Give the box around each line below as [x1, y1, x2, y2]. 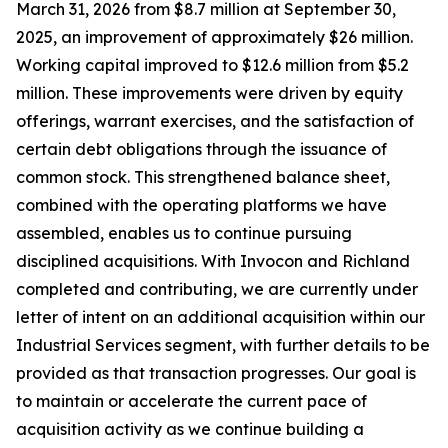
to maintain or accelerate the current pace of [16, 391, 367, 411]
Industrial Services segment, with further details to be [16, 335, 430, 355]
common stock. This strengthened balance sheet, [16, 167, 390, 187]
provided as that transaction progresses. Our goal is [16, 363, 416, 383]
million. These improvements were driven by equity [16, 83, 403, 103]
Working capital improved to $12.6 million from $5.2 [16, 55, 409, 75]
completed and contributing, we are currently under [16, 279, 418, 299]
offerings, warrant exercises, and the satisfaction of [16, 111, 414, 131]
